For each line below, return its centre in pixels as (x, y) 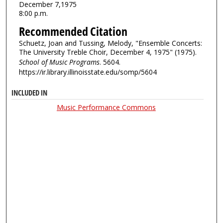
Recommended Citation (73, 31)
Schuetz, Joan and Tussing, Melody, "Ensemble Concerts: (110, 43)
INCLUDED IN (30, 93)
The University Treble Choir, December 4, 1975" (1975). (108, 52)
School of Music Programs (59, 62)
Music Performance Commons (106, 108)
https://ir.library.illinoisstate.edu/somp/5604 (88, 72)
